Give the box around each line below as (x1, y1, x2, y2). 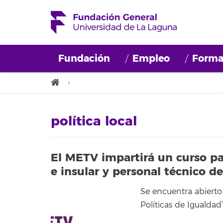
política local (51, 113, 137, 130)
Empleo (132, 52, 170, 65)
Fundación (58, 52, 110, 65)
